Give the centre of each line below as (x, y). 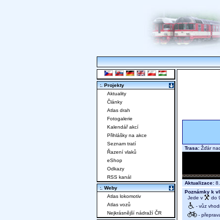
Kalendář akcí (123, 127)
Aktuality (117, 94)
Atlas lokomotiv (124, 196)
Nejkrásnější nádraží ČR (134, 213)
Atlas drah (119, 110)
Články (115, 102)
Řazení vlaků (122, 152)
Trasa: (192, 148)
